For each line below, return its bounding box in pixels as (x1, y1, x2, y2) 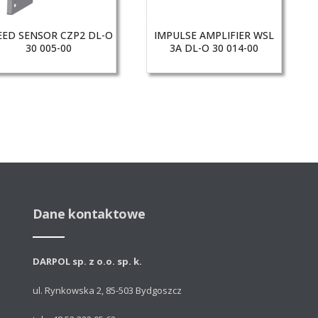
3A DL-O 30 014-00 (169, 41, 258, 55)
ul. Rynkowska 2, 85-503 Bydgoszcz (32, 283, 182, 297)
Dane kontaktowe (32, 204, 146, 222)
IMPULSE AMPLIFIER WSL (153, 28, 274, 43)
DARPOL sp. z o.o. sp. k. (32, 254, 142, 268)
